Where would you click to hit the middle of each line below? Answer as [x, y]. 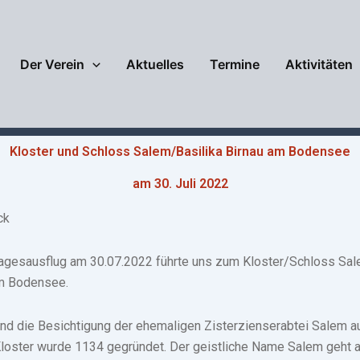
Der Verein [53, 64]
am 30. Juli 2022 [180, 184]
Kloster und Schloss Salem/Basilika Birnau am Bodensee [180, 151]
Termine [234, 64]
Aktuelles [155, 64]
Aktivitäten [319, 64]
